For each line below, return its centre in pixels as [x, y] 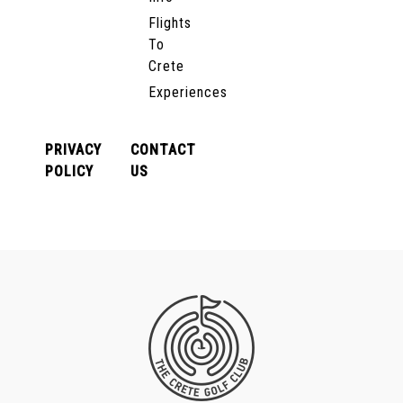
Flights [170, 23]
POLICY [69, 171]
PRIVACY [73, 150]
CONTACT [163, 150]
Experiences [188, 92]
